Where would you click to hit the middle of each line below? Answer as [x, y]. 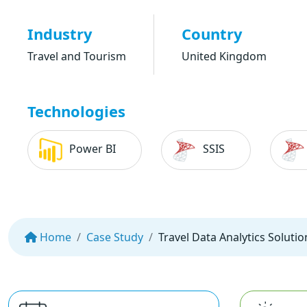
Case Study [115, 237]
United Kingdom [224, 56]
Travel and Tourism [77, 56]
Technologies [76, 111]
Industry [60, 34]
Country [212, 34]
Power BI [91, 149]
